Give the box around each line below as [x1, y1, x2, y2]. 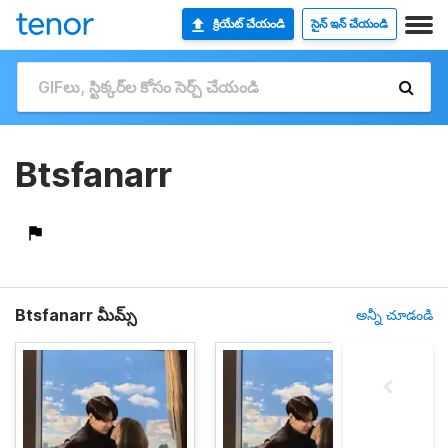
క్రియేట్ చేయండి [213, 16, 285, 31]
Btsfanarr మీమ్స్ [15, 305, 137, 325]
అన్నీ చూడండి [356, 306, 433, 323]
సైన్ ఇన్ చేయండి [311, 16, 388, 31]
